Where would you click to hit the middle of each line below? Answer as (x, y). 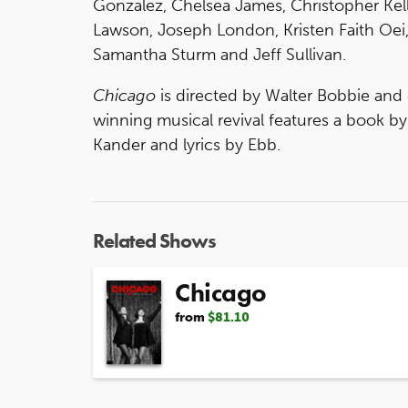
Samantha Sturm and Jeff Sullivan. (219, 54)
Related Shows (154, 240)
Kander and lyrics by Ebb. (187, 144)
